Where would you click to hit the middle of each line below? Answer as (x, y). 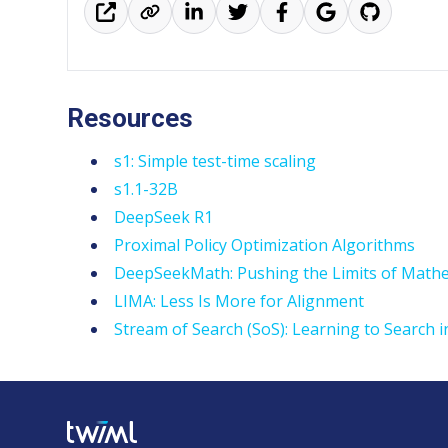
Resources (130, 117)
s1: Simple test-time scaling (215, 160)
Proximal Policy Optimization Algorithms (265, 244)
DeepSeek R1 (164, 216)
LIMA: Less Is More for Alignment (239, 300)
